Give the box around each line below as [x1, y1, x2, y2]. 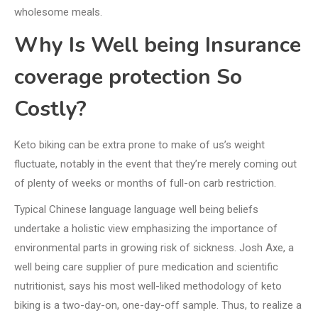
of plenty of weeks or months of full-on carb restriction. [14, 177, 276, 190]
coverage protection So [14, 62, 242, 92]
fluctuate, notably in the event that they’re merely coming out [14, 158, 297, 171]
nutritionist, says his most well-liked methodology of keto [14, 280, 282, 293]
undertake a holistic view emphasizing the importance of [14, 222, 278, 236]
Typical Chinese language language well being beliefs [14, 203, 258, 216]
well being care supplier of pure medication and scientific [14, 261, 278, 274]
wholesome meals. [14, 6, 102, 19]
